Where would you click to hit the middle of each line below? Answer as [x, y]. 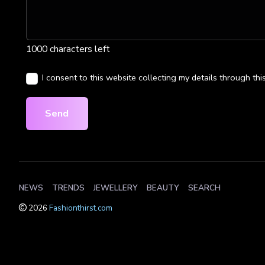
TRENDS [68, 188]
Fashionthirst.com [81, 208]
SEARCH [204, 188]
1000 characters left [68, 49]
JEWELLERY [116, 188]
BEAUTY [163, 188]
